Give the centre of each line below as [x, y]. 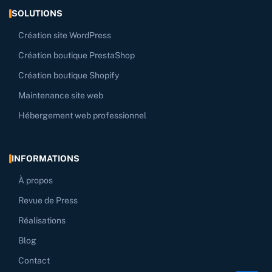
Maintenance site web [61, 96]
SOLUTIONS [37, 14]
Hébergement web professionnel [82, 116]
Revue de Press [48, 201]
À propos [36, 181]
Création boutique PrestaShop [76, 56]
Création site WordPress [65, 36]
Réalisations [42, 221]
